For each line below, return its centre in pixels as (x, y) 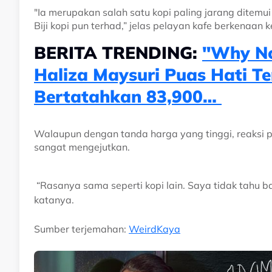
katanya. (54, 200)
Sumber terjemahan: (81, 229)
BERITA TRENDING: (118, 53)
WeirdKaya (155, 229)
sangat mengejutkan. (82, 147)
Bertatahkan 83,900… (128, 97)
